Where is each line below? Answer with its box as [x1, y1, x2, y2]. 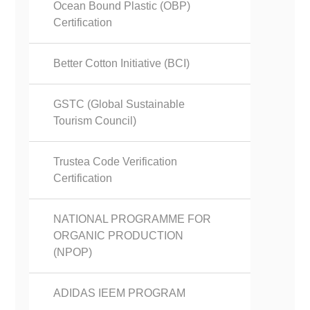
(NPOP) [53, 246, 93, 258]
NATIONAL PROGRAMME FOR [53, 213, 212, 225]
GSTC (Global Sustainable [53, 98, 185, 110]
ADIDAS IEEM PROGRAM [53, 287, 186, 299]
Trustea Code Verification [53, 156, 178, 167]
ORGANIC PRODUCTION [53, 230, 184, 241]
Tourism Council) [53, 115, 137, 127]
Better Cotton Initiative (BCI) [53, 57, 190, 69]
